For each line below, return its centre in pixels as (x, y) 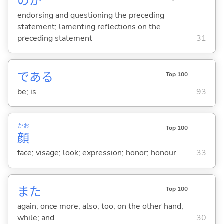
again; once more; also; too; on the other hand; (100, 207)
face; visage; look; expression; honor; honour (97, 153)
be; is (27, 92)
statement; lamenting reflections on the (89, 27)
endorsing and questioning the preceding (91, 15)
